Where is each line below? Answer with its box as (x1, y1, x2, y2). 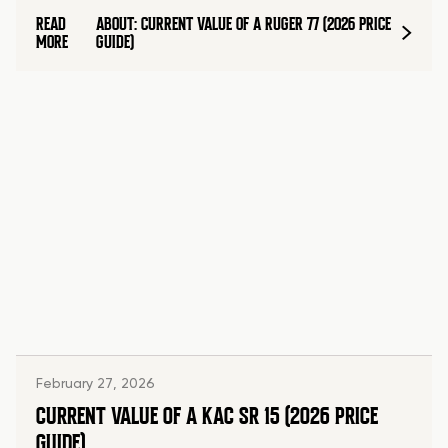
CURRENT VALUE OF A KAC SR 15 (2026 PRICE (36, 401, 378, 432)
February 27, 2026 (36, 377, 155, 392)
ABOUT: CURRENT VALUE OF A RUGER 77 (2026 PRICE (95, 13, 391, 36)
